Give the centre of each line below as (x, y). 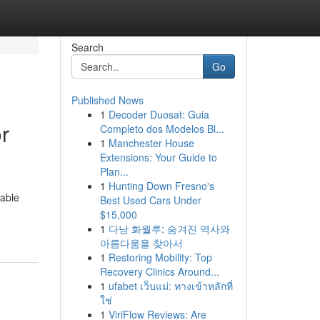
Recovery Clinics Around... (159, 271)
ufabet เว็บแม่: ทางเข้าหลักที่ (170, 286)
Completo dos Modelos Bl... (162, 129)
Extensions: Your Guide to (158, 157)
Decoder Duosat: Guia (159, 114)
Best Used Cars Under (150, 200)
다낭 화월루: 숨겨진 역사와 (169, 229)
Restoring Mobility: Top (160, 257)
